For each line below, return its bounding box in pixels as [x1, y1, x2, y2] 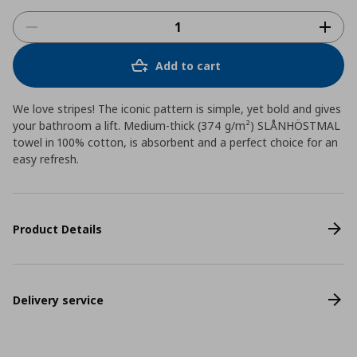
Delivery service [13, 292, 104, 308]
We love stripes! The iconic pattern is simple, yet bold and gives [13, 101, 341, 116]
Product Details [13, 221, 102, 237]
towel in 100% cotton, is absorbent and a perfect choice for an [13, 135, 338, 150]
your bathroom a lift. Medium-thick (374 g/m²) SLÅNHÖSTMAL [13, 118, 340, 133]
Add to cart [155, 57, 221, 73]
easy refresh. [13, 151, 79, 167]
